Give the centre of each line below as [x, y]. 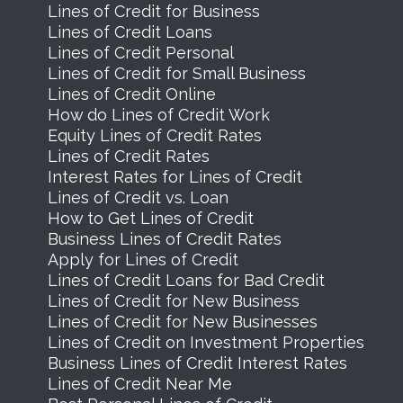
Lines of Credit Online [131, 94]
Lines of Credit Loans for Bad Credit [186, 280]
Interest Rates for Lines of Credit [175, 176]
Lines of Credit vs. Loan [138, 197]
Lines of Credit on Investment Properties [206, 342]
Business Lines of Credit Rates [164, 238]
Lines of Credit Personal [140, 52]
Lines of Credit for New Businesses [182, 321]
